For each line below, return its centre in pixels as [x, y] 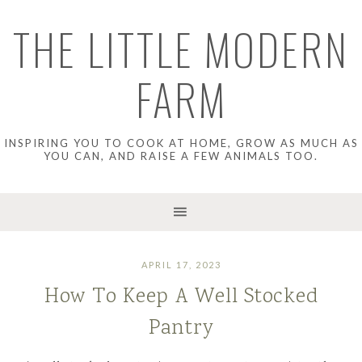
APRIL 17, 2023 [181, 265]
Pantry [181, 328]
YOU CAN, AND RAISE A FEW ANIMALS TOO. [181, 156]
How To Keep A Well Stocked [181, 297]
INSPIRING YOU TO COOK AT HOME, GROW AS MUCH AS [181, 143]
